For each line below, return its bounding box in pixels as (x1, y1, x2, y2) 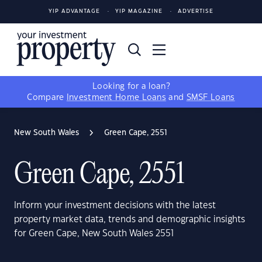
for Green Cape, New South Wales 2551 (14, 229, 174, 238)
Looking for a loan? (92, 82, 170, 91)
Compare (27, 94, 67, 102)
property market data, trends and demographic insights (14, 215, 245, 224)
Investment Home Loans (66, 94, 167, 102)
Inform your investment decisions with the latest (14, 201, 216, 210)
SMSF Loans (186, 94, 235, 102)
